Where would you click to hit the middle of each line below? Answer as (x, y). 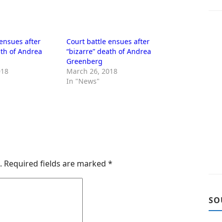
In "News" (83, 81)
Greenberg (85, 61)
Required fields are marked (56, 163)
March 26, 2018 (92, 71)
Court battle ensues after (108, 41)
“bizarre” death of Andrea (109, 51)
